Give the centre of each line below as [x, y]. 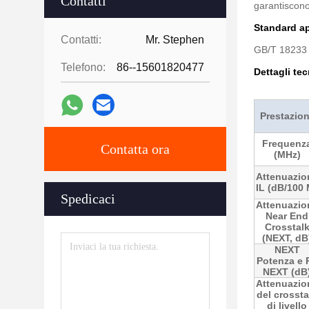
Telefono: [83, 67]
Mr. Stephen [175, 40]
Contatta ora [135, 149]
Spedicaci [88, 199]
